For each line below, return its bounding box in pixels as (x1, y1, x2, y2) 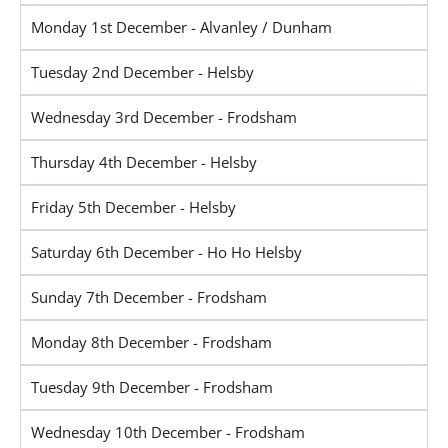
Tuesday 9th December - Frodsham (31, 376, 273, 397)
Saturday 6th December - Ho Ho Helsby (31, 241, 302, 262)
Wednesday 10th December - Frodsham (31, 421, 305, 442)
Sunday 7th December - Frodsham (31, 286, 267, 307)
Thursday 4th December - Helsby (31, 151, 257, 172)
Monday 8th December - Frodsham (31, 331, 272, 352)
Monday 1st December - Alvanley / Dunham (31, 16, 332, 37)
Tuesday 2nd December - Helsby (31, 61, 254, 82)
